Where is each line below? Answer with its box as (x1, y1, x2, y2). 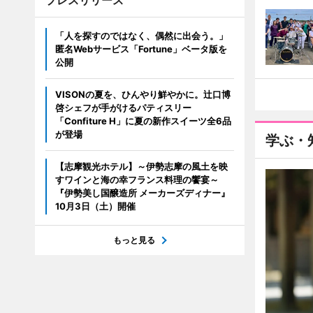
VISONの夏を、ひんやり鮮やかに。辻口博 (54, 89, 231, 100)
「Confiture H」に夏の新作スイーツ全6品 (54, 115, 231, 126)
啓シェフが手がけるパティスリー (54, 102, 191, 113)
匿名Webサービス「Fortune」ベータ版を (54, 43, 227, 54)
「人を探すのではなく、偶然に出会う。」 (54, 30, 228, 41)
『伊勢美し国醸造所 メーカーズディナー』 (54, 187, 230, 198)
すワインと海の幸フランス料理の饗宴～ (54, 174, 219, 185)
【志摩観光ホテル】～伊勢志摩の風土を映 (54, 161, 228, 172)
